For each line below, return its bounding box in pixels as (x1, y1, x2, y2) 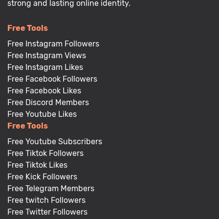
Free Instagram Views (7, 51, 86, 60)
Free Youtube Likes (7, 109, 77, 119)
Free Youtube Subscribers (7, 137, 102, 146)
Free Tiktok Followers (7, 149, 84, 158)
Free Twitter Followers (7, 207, 88, 217)
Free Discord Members (7, 98, 89, 107)
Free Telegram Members (7, 184, 94, 193)
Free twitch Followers (7, 196, 86, 205)
